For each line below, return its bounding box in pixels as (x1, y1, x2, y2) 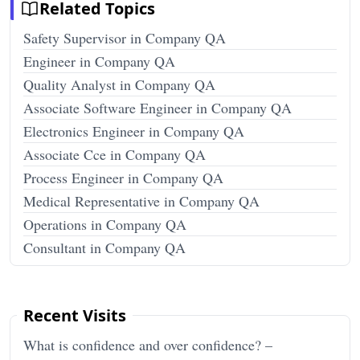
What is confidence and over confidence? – (23, 334, 272, 354)
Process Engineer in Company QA (23, 167, 223, 187)
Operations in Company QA (23, 214, 186, 234)
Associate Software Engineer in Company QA (23, 97, 292, 117)
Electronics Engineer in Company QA (23, 121, 244, 141)
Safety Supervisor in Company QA (23, 27, 226, 47)
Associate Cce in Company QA (23, 144, 206, 164)
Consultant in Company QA (23, 237, 186, 257)
